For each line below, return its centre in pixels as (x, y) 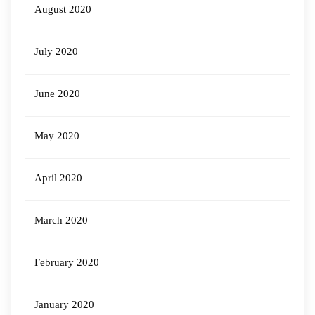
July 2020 (56, 51)
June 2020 (57, 94)
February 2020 (67, 262)
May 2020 (57, 136)
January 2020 (64, 304)
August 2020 (63, 9)
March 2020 (61, 220)
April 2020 (58, 178)
